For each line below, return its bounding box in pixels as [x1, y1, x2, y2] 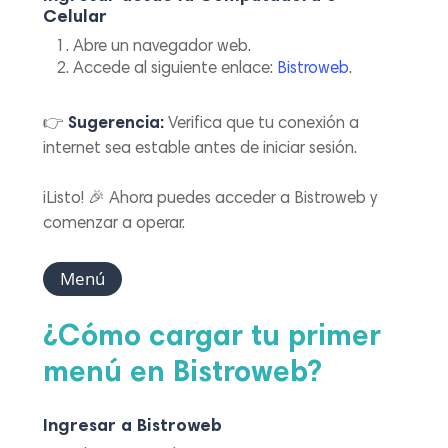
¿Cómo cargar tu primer [43, 322, 382, 353]
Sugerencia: [68, 115, 165, 133]
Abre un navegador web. [73, 38, 252, 56]
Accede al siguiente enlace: [73, 60, 274, 78]
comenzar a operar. [43, 216, 186, 234]
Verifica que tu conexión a [164, 115, 360, 133]
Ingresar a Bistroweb [43, 418, 223, 437]
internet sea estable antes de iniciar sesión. [43, 140, 358, 158]
